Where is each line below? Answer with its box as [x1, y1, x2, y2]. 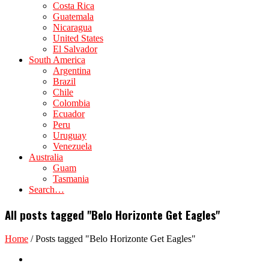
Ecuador [53, 109, 85, 119]
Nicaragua [53, 22, 92, 32]
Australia [29, 152, 63, 162]
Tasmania [53, 174, 89, 184]
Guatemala [53, 11, 94, 22]
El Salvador [53, 44, 97, 54]
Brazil [53, 76, 76, 86]
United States [53, 33, 103, 43]
